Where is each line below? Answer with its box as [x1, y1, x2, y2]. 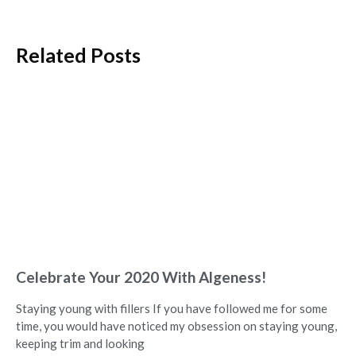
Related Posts [16, 42, 141, 67]
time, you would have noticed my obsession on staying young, [16, 318, 337, 333]
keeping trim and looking [16, 335, 145, 350]
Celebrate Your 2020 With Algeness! [16, 267, 266, 286]
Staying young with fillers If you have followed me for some [16, 300, 327, 315]
